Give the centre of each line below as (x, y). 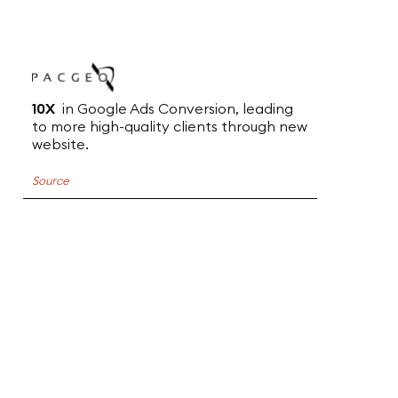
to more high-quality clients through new (169, 127)
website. (60, 144)
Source (50, 181)
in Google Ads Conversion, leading (174, 109)
